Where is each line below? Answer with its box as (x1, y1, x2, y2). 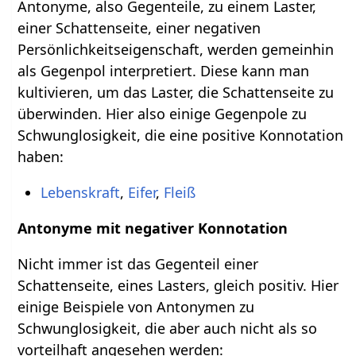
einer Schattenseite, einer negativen (17, 17, 261, 37)
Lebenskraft (40, 182, 120, 202)
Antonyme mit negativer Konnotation (17, 218, 288, 238)
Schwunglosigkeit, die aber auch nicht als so (17, 318, 318, 338)
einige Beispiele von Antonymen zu (17, 296, 255, 316)
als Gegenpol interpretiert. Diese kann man (17, 60, 310, 80)
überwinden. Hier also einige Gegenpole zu (17, 103, 308, 123)
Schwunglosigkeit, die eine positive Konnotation (17, 125, 344, 145)
